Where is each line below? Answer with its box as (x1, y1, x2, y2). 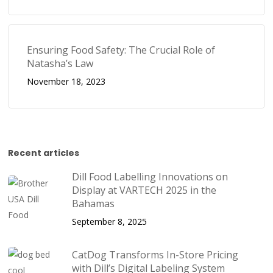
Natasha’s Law (27, 56, 94, 70)
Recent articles (8, 146, 80, 159)
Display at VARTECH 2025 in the (72, 183, 217, 197)
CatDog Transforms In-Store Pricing (72, 247, 239, 261)
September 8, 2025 (72, 215, 147, 227)
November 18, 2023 (27, 75, 106, 87)
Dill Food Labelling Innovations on (72, 169, 229, 183)
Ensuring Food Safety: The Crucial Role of (27, 43, 216, 57)
